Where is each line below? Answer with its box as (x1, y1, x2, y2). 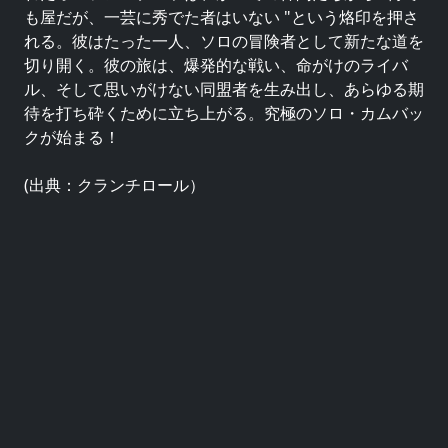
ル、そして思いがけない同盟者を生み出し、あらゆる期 (24, 78, 424, 100)
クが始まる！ (24, 126, 120, 148)
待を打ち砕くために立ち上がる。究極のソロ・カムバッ (24, 102, 424, 124)
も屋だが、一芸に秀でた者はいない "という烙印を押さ (24, 6, 419, 28)
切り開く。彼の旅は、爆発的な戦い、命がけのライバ (24, 54, 408, 76)
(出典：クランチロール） (24, 174, 205, 196)
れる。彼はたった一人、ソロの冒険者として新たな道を (24, 30, 424, 52)
